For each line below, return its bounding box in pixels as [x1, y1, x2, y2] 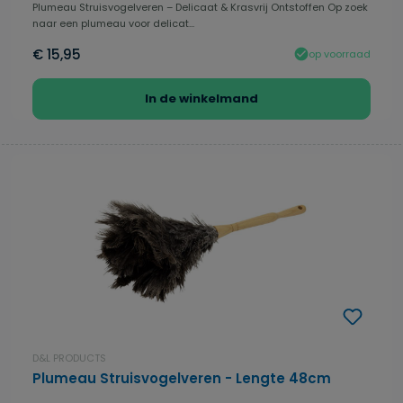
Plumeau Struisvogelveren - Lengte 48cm [32, 369, 331, 389]
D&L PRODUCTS [32, 351, 106, 366]
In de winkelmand [145, 90, 258, 108]
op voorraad [309, 46, 371, 61]
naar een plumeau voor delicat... [32, 16, 194, 31]
